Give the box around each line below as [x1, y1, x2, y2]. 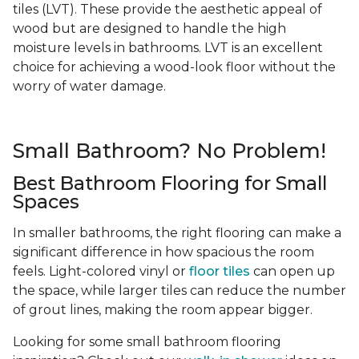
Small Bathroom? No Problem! [13, 139, 326, 163]
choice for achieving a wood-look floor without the [13, 59, 336, 75]
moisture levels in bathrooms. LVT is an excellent [13, 40, 323, 56]
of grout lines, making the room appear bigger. [13, 302, 313, 318]
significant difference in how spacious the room [13, 244, 314, 260]
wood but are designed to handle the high [13, 21, 286, 37]
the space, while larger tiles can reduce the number [13, 283, 346, 299]
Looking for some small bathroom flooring [13, 334, 281, 350]
